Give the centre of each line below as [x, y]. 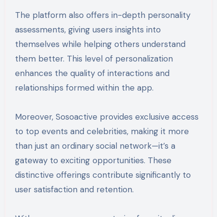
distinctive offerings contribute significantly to [103, 175]
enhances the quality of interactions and [92, 73]
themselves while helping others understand [100, 44]
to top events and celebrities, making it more [102, 131]
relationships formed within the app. [84, 87]
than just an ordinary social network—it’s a [95, 146]
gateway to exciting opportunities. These [93, 160]
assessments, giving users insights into [88, 29]
